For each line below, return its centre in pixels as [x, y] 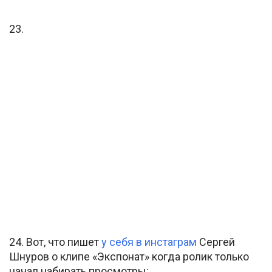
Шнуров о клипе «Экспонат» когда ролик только [129, 257]
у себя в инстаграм [149, 242]
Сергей [216, 242]
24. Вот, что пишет [55, 242]
